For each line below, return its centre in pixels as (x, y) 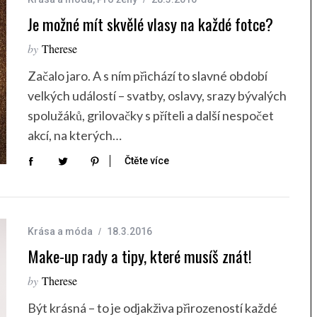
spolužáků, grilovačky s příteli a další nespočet (151, 115)
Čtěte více (147, 161)
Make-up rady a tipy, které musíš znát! (140, 257)
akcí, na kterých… (75, 135)
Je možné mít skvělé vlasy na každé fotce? (150, 24)
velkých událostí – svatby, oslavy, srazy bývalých (157, 96)
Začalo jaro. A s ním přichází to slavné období (148, 76)
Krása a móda (60, 232)
